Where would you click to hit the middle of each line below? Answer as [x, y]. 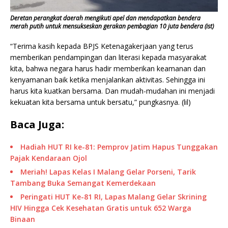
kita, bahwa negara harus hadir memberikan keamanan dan [108, 69]
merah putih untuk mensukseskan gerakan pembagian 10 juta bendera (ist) [112, 26]
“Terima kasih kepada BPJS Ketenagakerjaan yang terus [102, 46]
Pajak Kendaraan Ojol [49, 158]
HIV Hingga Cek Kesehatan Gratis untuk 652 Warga [101, 208]
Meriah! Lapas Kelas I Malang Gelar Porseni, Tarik [108, 172]
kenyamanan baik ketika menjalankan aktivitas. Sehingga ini [108, 80]
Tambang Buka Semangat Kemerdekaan [83, 183]
